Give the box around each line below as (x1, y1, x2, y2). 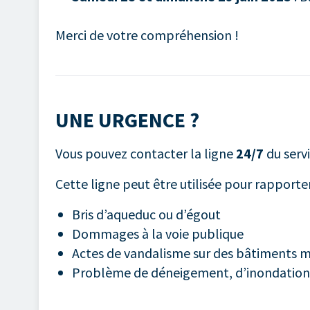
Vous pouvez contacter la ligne (55, 145, 236, 163)
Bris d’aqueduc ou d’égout (72, 206, 221, 224)
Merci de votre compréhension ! (55, 26, 239, 44)
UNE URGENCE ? (55, 107, 199, 134)
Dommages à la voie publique (72, 225, 244, 243)
